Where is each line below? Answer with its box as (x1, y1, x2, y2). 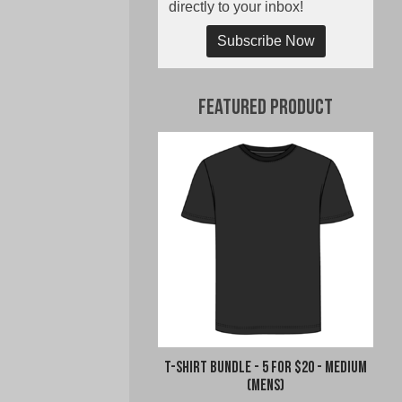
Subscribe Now (216, 32, 315, 48)
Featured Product (198, 97, 333, 119)
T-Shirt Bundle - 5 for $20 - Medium (164, 359, 367, 377)
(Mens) (247, 377, 284, 395)
